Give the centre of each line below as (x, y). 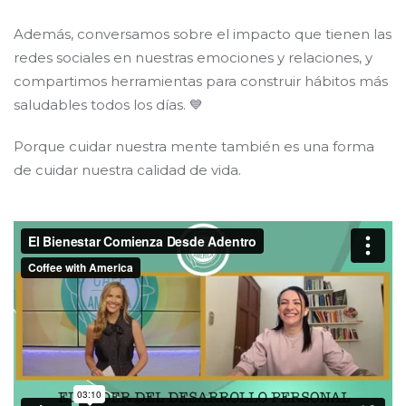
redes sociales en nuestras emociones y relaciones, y (193, 58)
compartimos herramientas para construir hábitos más (201, 82)
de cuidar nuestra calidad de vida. (127, 170)
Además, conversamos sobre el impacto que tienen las (203, 34)
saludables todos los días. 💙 (108, 105)
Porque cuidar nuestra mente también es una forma (194, 147)
